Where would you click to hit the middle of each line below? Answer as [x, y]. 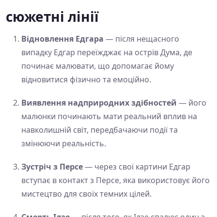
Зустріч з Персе [52, 167]
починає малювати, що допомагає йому [98, 66]
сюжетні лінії [52, 17]
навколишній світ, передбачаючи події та [100, 130]
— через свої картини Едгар [137, 167]
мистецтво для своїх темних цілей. [86, 194]
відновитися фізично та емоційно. [86, 80]
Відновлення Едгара [62, 39]
